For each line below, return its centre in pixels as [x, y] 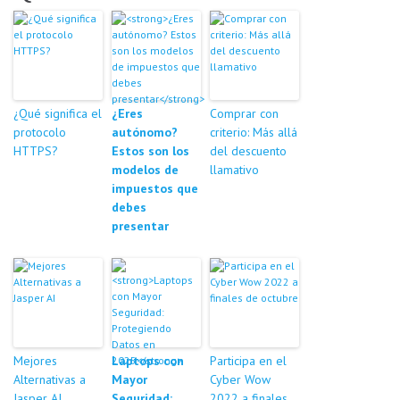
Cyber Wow [240, 380]
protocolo [40, 133]
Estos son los [150, 151]
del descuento [248, 151]
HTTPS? [36, 151]
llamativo [234, 170]
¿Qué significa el [58, 114]
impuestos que [155, 189]
